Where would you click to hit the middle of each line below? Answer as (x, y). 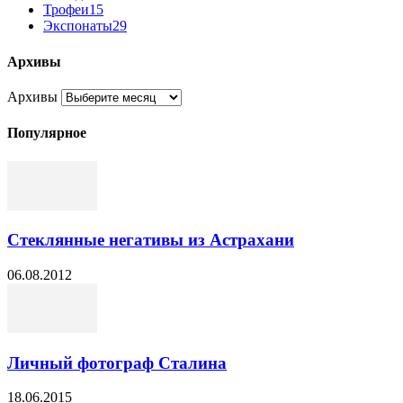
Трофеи (66, 10)
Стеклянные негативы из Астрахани (151, 240)
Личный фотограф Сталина (117, 363)
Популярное (47, 133)
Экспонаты (78, 26)
